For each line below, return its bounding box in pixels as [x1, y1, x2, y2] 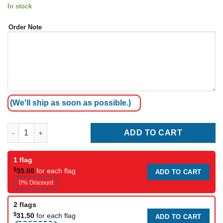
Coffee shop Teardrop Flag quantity [7, 123, 128, 132]
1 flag [13, 156, 32, 164]
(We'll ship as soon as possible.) [10, 98, 131, 107]
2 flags [13, 201, 36, 209]
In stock [7, 2, 32, 10]
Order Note [8, 23, 42, 31]
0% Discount [18, 179, 53, 187]
